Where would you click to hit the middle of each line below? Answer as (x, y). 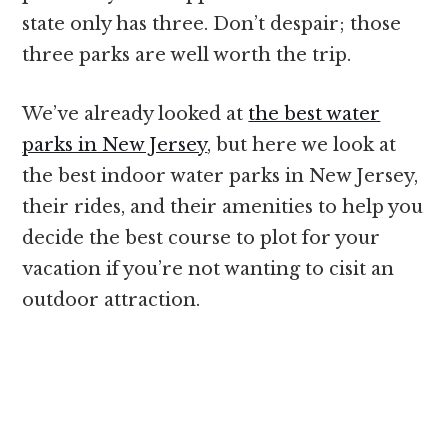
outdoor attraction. (111, 299)
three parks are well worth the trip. (187, 54)
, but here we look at (302, 144)
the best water (314, 113)
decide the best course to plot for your (201, 237)
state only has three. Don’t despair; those (212, 23)
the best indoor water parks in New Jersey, (220, 175)
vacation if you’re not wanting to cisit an (208, 268)
